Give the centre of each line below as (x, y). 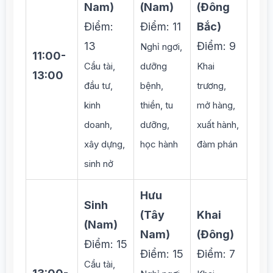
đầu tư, (98, 86)
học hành (159, 144)
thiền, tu (157, 105)
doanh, (98, 125)
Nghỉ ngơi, (161, 47)
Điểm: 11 (161, 27)
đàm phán (217, 144)
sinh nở (99, 164)
